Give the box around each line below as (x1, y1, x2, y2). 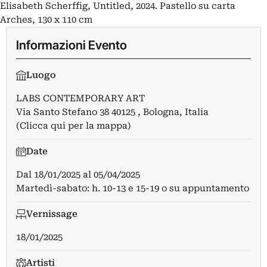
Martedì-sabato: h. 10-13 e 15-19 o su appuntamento (16, 183, 249, 194)
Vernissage (26, 209, 77, 220)
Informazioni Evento (16, 38, 127, 53)
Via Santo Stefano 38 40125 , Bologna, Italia (16, 107, 209, 118)
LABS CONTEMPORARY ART (16, 93, 145, 104)
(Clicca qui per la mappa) (16, 120, 131, 132)
